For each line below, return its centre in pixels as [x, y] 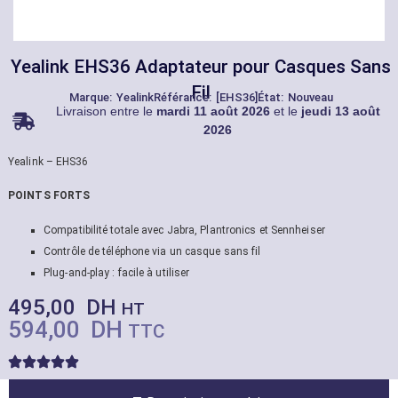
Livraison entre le [106, 111]
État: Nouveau [295, 97]
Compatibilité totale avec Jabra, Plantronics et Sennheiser [184, 230]
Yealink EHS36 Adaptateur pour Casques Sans [201, 67]
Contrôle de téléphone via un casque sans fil [152, 251]
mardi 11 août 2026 [213, 111]
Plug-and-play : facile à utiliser [117, 272]
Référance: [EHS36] [205, 97]
